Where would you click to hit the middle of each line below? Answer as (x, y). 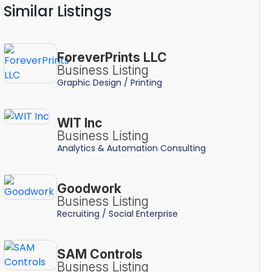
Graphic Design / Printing (109, 82)
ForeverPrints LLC (112, 57)
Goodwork (89, 188)
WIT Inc (79, 123)
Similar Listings (57, 11)
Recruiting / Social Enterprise (117, 213)
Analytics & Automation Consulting (131, 148)
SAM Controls (100, 254)
